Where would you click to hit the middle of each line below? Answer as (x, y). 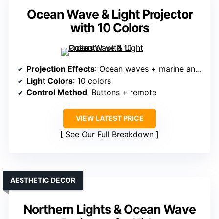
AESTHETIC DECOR (43, 180)
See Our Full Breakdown (109, 135)
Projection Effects (61, 69)
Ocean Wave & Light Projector (109, 14)
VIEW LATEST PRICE (109, 118)
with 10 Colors (109, 28)
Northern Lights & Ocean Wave (109, 209)
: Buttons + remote (122, 93)
